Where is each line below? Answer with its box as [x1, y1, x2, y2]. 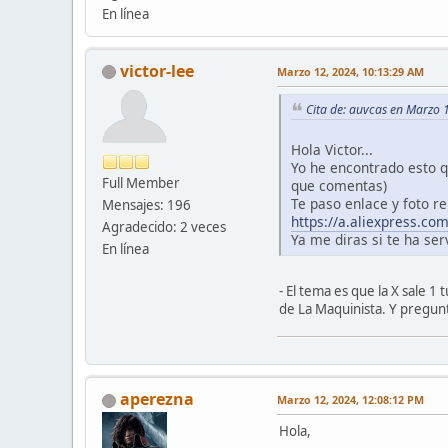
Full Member [102, 173, 180, 192]
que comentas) [291, 176, 387, 196]
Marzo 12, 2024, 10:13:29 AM [277, 63, 424, 79]
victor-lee [120, 59, 194, 82]
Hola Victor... [291, 140, 373, 160]
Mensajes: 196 [102, 195, 191, 214]
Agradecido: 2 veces [102, 217, 226, 236]
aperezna [120, 388, 194, 411]
